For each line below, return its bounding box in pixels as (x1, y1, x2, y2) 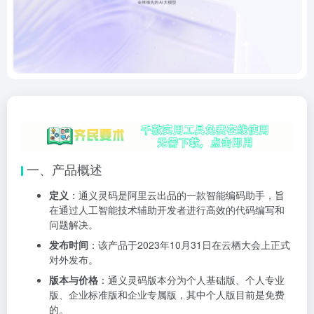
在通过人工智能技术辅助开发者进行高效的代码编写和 (49, 203, 285, 217)
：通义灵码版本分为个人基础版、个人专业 (98, 273, 285, 287)
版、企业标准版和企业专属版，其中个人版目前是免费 (49, 287, 285, 302)
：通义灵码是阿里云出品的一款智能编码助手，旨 (69, 188, 285, 203)
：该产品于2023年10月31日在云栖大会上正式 (88, 238, 290, 252)
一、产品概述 (27, 160, 102, 179)
